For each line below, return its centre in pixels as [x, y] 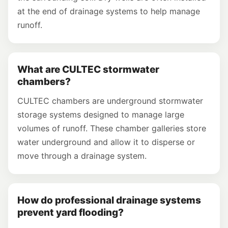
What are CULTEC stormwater [88, 69]
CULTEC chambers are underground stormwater [110, 101]
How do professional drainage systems [109, 200]
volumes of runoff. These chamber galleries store [112, 128]
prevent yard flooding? [70, 212]
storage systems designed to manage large [101, 114]
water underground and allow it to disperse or [106, 142]
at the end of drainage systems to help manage [109, 11]
